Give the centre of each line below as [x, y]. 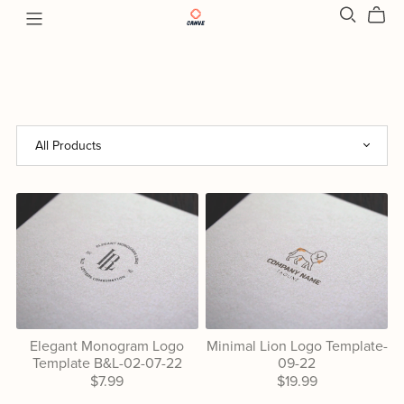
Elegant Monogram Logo [107, 346]
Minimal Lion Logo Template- [297, 346]
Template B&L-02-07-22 [107, 363]
